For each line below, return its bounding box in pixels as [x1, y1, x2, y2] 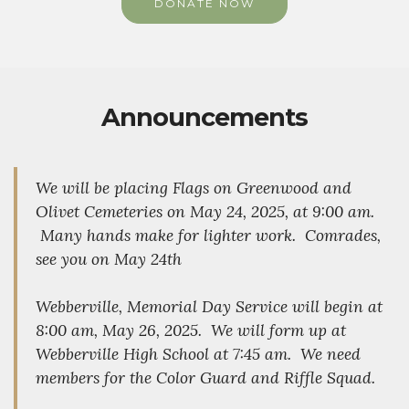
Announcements [101, 102, 308, 133]
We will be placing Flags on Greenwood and [36, 177, 351, 199]
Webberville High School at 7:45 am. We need [36, 343, 361, 365]
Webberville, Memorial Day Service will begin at [36, 296, 383, 318]
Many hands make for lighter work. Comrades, [36, 225, 381, 246]
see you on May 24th [36, 248, 182, 270]
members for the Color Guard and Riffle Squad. [36, 367, 375, 389]
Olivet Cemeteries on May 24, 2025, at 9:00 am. [36, 201, 379, 223]
